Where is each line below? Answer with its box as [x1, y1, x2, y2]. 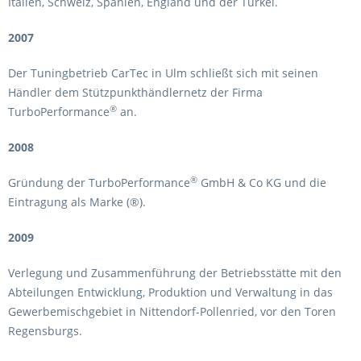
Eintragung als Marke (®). [8, 194, 146, 210]
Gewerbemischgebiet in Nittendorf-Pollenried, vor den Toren [8, 304, 336, 319]
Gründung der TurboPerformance [8, 175, 190, 190]
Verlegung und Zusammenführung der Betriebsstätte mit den [8, 265, 342, 280]
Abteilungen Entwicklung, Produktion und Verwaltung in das [8, 284, 333, 300]
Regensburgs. [8, 323, 82, 338]
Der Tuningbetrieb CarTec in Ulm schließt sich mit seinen [8, 65, 318, 81]
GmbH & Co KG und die [197, 175, 326, 190]
